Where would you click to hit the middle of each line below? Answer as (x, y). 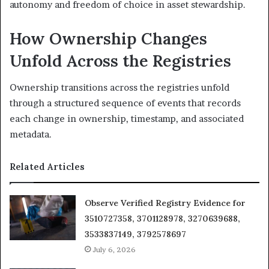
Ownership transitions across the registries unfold (119, 88)
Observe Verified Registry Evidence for (165, 203)
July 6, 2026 (114, 250)
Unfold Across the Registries (120, 60)
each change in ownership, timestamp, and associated (127, 119)
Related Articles (47, 167)
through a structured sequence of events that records (125, 103)
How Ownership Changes (108, 38)
